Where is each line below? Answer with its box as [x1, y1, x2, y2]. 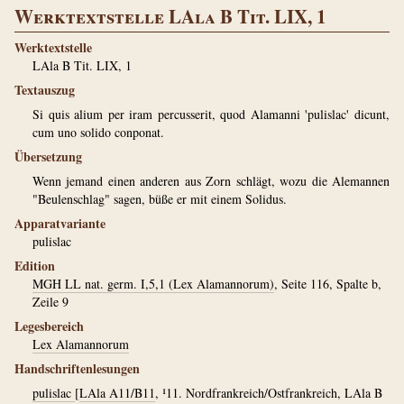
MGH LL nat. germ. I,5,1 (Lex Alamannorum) [32, 275, 274, 292]
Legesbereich [14, 317, 84, 335]
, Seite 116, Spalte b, [274, 275, 381, 292]
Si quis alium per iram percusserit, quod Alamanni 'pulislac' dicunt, [32, 106, 390, 123]
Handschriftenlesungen [14, 359, 140, 378]
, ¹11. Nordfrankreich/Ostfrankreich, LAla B [155, 384, 382, 401]
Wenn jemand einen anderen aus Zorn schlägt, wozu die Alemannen [32, 172, 390, 189]
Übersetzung [14, 147, 82, 166]
